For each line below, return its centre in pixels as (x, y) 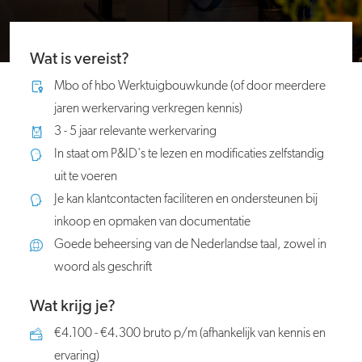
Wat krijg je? (73, 306)
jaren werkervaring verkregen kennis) (148, 109)
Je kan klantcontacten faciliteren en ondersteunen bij (186, 200)
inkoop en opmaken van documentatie (152, 222)
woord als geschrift (103, 267)
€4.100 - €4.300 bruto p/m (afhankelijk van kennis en (190, 334)
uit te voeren (86, 177)
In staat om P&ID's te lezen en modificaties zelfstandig (189, 154)
